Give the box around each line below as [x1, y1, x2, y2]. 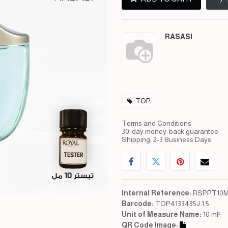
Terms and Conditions [122, 119, 191, 128]
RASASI [165, 33, 192, 41]
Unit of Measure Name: [122, 210, 203, 219]
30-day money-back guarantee [122, 127, 218, 136]
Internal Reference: [122, 189, 193, 197]
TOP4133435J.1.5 [155, 199, 209, 208]
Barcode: [122, 199, 155, 208]
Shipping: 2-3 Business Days [122, 135, 211, 144]
